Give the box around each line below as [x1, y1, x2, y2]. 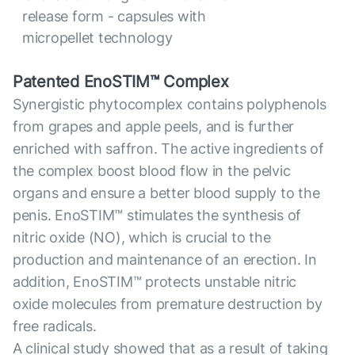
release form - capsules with [22, 8, 206, 25]
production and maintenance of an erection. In [13, 251, 317, 269]
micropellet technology [22, 29, 173, 47]
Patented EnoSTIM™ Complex [13, 72, 229, 92]
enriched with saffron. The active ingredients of [13, 140, 324, 158]
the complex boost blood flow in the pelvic [13, 162, 291, 180]
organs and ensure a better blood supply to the [13, 185, 320, 202]
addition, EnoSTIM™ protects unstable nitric [13, 273, 297, 291]
